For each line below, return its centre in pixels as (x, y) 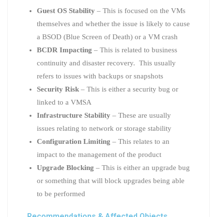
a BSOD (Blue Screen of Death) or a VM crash (107, 37)
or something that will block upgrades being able (111, 180)
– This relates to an (140, 141)
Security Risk (58, 89)
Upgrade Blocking (65, 167)
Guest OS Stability (66, 10)
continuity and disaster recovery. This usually (106, 63)
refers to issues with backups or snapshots (100, 76)
